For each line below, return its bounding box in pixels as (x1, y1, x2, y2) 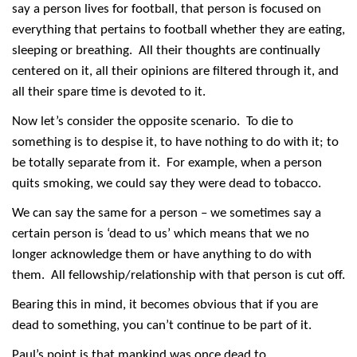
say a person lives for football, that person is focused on (12, 2, 321, 16)
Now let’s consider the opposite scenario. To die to (12, 114, 293, 128)
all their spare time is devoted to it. (12, 84, 212, 99)
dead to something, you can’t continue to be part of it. (12, 318, 315, 332)
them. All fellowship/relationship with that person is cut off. (12, 268, 345, 282)
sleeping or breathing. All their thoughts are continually (12, 43, 320, 57)
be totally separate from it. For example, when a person (12, 155, 322, 170)
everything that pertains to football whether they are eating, (12, 22, 345, 37)
